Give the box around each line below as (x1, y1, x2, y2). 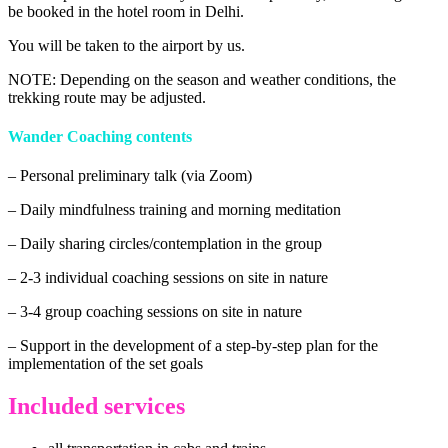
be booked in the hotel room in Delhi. (8, 2, 244, 20)
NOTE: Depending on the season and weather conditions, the (8, 70, 396, 88)
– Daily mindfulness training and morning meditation (8, 201, 341, 219)
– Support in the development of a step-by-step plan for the (8, 337, 378, 355)
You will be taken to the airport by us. (8, 36, 245, 54)
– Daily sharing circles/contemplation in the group (8, 235, 322, 253)
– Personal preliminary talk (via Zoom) (8, 167, 252, 185)
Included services (8, 393, 185, 420)
